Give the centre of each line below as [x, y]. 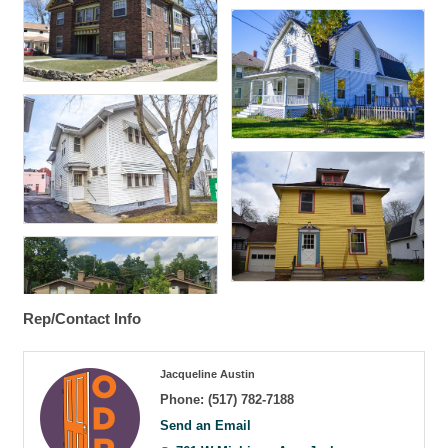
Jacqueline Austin [207, 373]
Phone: [182, 399]
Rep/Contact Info [82, 318]
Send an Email [205, 425]
